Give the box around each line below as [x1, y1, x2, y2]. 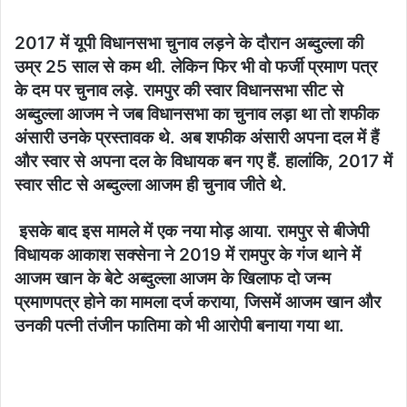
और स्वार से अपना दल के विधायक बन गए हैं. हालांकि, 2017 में [15, 151, 392, 173]
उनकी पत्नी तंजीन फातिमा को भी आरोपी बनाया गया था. [15, 315, 344, 337]
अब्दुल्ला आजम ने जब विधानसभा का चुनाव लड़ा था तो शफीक [15, 104, 379, 125]
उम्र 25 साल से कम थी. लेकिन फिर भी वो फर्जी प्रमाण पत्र [15, 56, 377, 78]
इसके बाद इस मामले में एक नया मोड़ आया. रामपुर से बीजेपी [15, 221, 369, 243]
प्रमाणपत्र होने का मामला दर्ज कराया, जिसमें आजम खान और [15, 292, 381, 313]
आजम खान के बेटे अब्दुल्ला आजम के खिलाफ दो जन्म [15, 268, 331, 290]
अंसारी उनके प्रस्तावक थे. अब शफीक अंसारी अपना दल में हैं [15, 127, 379, 149]
